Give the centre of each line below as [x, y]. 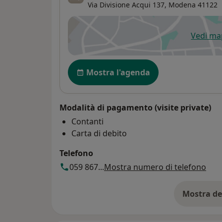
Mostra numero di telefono [155, 167]
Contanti [87, 122]
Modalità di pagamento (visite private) [135, 108]
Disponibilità [95, 65]
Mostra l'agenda [118, 73]
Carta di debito [99, 134]
